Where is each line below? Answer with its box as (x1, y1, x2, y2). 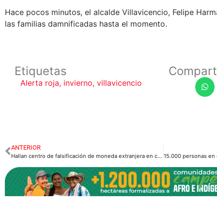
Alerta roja (20, 78, 59, 88)
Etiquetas (15, 64, 67, 78)
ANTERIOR (11, 143, 41, 151)
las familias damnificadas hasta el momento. (5, 18, 167, 29)
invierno (63, 78, 93, 88)
